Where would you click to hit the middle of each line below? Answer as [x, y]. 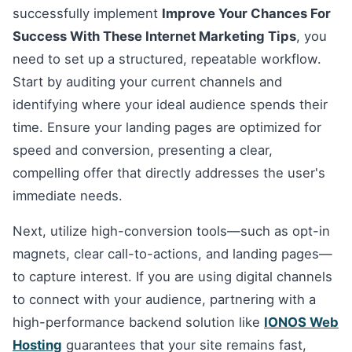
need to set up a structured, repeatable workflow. [167, 59]
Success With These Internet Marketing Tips [154, 36]
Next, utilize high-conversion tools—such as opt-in [171, 231]
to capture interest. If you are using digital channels [172, 277]
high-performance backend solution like [138, 323]
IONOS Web [301, 323]
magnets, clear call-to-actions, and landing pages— [172, 254]
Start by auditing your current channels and [147, 81]
